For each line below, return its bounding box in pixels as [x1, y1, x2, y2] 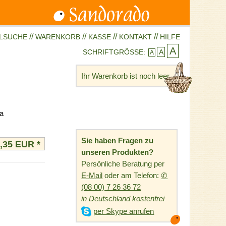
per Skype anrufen [93, 206, 154, 215]
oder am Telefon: [102, 171, 161, 180]
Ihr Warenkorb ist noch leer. [81, 72, 172, 81]
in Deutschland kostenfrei [81, 194, 165, 203]
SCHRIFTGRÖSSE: [83, 48, 146, 56]
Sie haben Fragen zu [81, 136, 154, 145]
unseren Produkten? [81, 147, 154, 156]
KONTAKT [119, 33, 152, 41]
